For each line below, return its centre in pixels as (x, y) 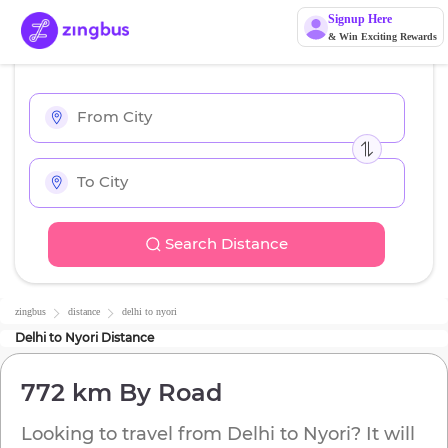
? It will (383, 434)
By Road (167, 393)
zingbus (30, 312)
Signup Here (359, 19)
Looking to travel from (124, 434)
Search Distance (226, 244)
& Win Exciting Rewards (382, 36)
